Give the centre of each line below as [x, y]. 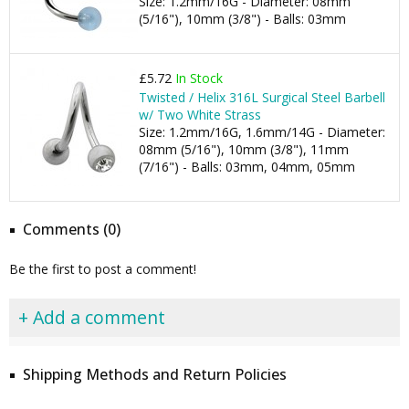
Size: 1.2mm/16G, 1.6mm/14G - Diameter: [262, 132]
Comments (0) [72, 229]
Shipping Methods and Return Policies [155, 374]
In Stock [199, 78]
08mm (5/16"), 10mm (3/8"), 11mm [244, 149]
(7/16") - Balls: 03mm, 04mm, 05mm [247, 167]
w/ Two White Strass [200, 115]
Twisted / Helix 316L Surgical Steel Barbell [262, 97]
